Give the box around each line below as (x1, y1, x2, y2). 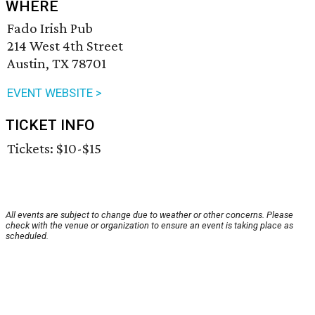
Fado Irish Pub (7, 20, 93, 37)
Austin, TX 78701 (7, 55, 106, 72)
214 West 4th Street (7, 37, 123, 55)
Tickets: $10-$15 (7, 140, 101, 157)
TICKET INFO (6, 117, 95, 134)
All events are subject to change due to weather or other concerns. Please (6, 210, 293, 221)
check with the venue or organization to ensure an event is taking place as (6, 220, 293, 231)
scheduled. (6, 231, 49, 242)
